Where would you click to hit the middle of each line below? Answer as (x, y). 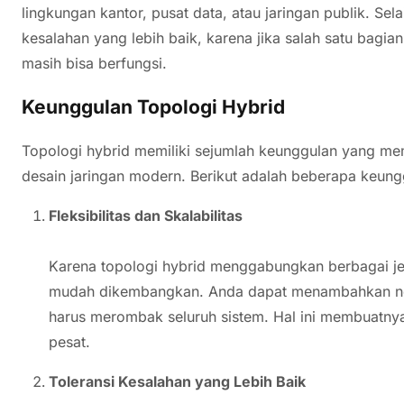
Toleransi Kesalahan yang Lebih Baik (177, 381)
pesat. (69, 341)
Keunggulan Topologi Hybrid (153, 106)
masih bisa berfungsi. (94, 63)
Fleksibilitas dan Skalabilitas (146, 215)
